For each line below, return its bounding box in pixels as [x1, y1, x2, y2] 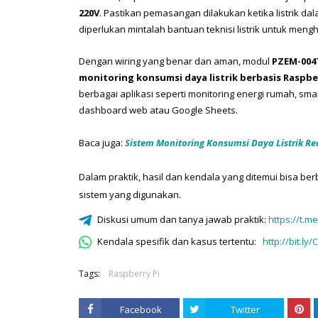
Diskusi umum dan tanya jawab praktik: [97, 212, 268, 226]
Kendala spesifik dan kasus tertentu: [97, 234, 261, 248]
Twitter [230, 302, 260, 316]
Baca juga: [79, 136, 125, 149]
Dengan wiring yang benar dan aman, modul [79, 54, 272, 67]
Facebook [119, 302, 162, 316]
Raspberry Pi [109, 267, 160, 280]
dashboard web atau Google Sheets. [79, 103, 238, 116]
